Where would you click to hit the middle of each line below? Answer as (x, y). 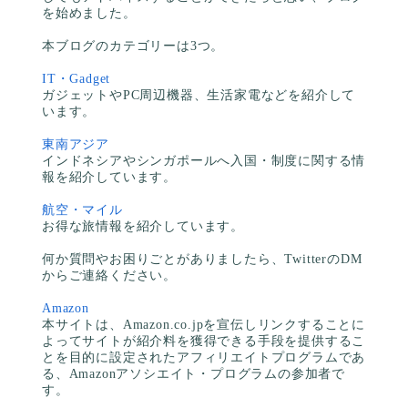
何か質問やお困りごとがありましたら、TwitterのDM (202, 260)
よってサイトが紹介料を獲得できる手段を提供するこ (204, 342)
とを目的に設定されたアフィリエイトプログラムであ (204, 358)
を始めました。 (89, 14)
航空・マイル (82, 210)
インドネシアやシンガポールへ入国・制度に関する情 (204, 161)
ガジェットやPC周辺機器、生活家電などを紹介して (199, 96)
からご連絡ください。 (109, 276)
